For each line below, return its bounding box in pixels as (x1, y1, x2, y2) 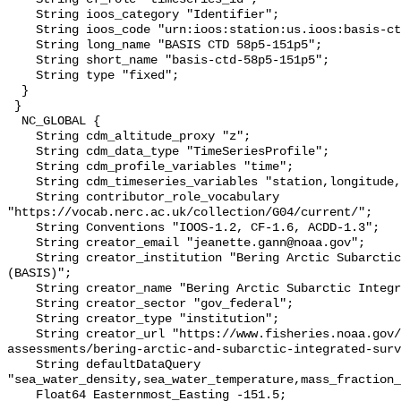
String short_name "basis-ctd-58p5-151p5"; (7, 54, 36, 68)
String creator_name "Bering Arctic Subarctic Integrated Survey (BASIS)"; (7, 282, 36, 296)
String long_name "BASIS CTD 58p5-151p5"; (7, 38, 36, 53)
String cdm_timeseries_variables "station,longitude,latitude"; (7, 175, 36, 190)
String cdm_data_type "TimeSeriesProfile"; (7, 145, 36, 159)
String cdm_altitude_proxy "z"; (7, 130, 36, 144)
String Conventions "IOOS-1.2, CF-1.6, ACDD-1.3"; (7, 221, 36, 235)
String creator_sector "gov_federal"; (7, 297, 36, 311)
